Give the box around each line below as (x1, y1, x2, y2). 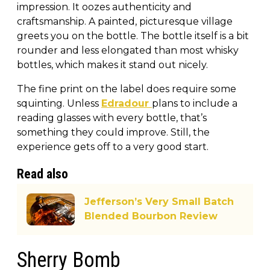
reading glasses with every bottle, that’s (17, 111, 207, 124)
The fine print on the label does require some (17, 83, 236, 95)
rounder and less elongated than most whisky (17, 44, 239, 56)
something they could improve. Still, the (17, 126, 210, 138)
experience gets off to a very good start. (17, 140, 209, 152)
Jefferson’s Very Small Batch (84, 196, 234, 208)
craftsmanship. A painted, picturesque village (17, 15, 233, 27)
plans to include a (152, 97, 237, 109)
